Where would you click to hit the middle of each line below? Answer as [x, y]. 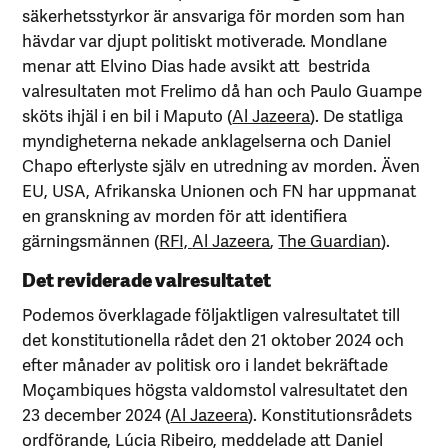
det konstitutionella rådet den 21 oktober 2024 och [213, 338]
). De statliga [357, 114]
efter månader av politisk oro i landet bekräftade [205, 363]
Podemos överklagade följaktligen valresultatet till [211, 313]
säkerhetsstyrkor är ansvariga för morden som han [214, 14]
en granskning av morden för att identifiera [185, 214]
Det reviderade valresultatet [147, 278]
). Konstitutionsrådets [330, 413]
